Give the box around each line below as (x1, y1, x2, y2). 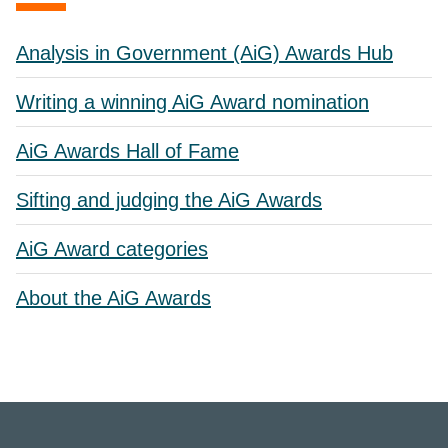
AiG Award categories (16, 237, 208, 260)
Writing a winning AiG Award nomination (16, 90, 369, 113)
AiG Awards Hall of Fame (16, 139, 239, 162)
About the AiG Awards (16, 286, 211, 309)
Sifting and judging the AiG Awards (16, 188, 322, 211)
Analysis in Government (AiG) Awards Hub (16, 41, 393, 64)
